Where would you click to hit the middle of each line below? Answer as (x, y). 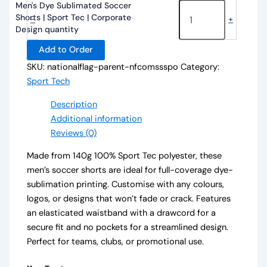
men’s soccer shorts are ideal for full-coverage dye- (130, 170)
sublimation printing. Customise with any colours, (126, 185)
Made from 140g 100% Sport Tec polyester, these (125, 156)
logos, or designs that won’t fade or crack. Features (129, 199)
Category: (200, 67)
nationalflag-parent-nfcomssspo (113, 67)
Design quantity (47, 30)
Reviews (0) (74, 133)
